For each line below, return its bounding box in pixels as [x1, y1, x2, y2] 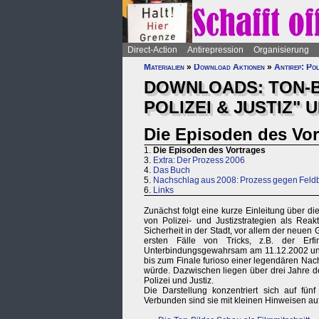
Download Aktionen [194, 62, 265, 72]
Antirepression [187, 45, 244, 55]
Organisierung [253, 45, 309, 55]
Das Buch [153, 165, 190, 176]
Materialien [144, 62, 184, 72]
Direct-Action [127, 45, 177, 55]
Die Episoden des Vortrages [153, 145, 266, 156]
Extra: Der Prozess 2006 [153, 155, 245, 166]
